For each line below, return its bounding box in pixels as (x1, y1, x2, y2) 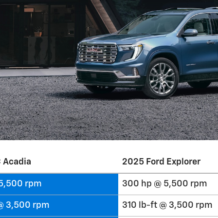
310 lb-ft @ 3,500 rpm (122, 201, 213, 210)
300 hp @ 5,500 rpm (122, 180, 207, 188)
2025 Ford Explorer (122, 158, 200, 166)
